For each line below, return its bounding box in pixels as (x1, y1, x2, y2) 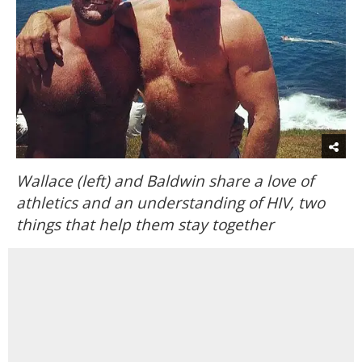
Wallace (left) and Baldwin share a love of (16, 170, 314, 192)
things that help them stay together (16, 213, 274, 235)
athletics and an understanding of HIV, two (16, 192, 325, 213)
